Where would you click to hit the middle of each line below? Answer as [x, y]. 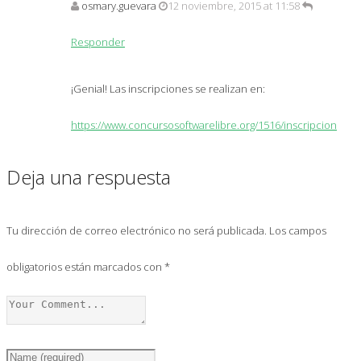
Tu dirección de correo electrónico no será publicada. [137, 230]
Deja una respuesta [89, 176]
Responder [98, 41]
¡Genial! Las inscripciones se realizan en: [168, 88]
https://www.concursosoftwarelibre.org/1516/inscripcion [204, 124]
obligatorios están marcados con [85, 266]
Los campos [297, 230]
